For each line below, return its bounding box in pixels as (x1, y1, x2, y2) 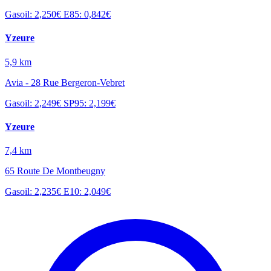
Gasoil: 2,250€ (5, 9, 64, 20)
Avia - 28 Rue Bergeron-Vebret (5, 77, 125, 88)
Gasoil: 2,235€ (5, 186, 64, 197)
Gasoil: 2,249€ (5, 97, 64, 108)
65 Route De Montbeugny (5, 166, 105, 177)
